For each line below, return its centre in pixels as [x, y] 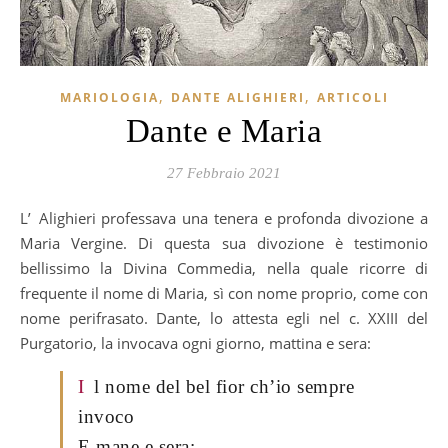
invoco [106, 416]
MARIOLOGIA [109, 97]
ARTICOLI [352, 97]
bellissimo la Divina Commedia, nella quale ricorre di [224, 267]
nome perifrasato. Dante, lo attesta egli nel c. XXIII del [224, 317]
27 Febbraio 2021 [224, 172]
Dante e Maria [224, 130]
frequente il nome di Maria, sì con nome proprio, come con [224, 292]
